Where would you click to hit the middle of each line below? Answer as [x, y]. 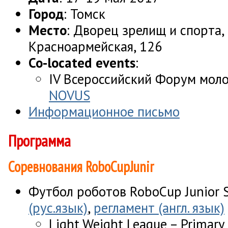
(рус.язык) [58, 207]
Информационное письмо [104, 111]
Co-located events [82, 62]
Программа [39, 140]
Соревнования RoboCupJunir [81, 167]
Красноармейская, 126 [95, 46]
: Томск [84, 13]
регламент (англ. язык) [159, 207]
